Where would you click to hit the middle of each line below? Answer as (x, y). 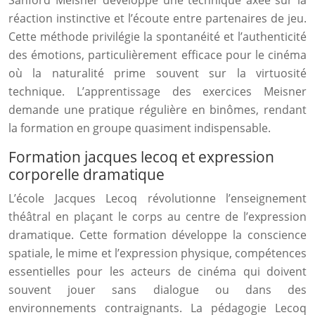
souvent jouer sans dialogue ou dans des (157, 290)
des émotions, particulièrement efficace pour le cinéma (157, 55)
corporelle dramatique (86, 174)
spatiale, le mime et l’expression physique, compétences (157, 253)
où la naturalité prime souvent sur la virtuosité (157, 73)
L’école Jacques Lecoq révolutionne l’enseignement (157, 198)
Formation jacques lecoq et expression (141, 157)
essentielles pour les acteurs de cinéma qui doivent (157, 271)
